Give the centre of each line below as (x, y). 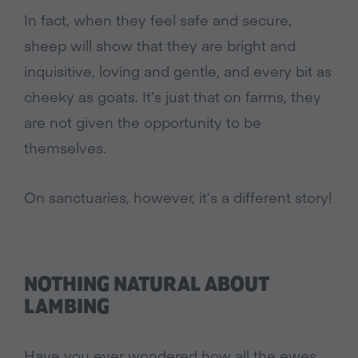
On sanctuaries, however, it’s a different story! (178, 197)
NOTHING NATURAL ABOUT (147, 285)
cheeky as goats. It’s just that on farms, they (173, 97)
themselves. (65, 148)
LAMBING (67, 308)
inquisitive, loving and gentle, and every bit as (178, 71)
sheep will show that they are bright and (160, 46)
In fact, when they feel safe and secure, (158, 20)
